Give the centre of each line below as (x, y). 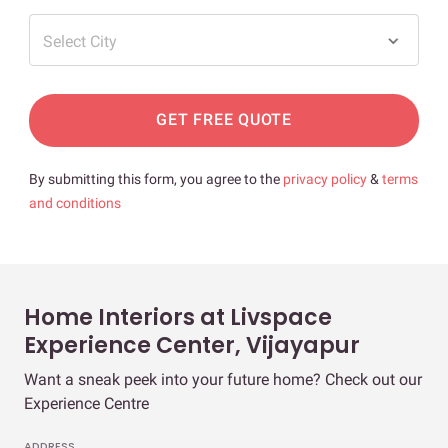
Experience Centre (86, 403)
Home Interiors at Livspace (178, 317)
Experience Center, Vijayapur (192, 345)
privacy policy (326, 178)
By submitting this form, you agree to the (156, 178)
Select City (80, 41)
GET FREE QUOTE (224, 120)
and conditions (75, 202)
